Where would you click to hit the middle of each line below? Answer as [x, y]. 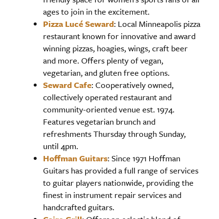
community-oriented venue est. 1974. [109, 109]
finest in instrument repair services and [112, 195]
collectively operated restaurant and [107, 97]
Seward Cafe [67, 85]
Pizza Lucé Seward [78, 23]
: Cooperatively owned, [132, 85]
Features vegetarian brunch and [99, 121]
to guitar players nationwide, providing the [118, 182]
